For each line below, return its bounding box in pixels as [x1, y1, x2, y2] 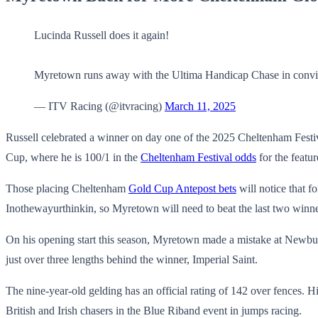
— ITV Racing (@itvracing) [34, 99, 165, 112]
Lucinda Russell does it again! [34, 28, 169, 41]
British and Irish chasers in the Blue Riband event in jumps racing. [6, 304, 302, 317]
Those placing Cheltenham [6, 182, 128, 194]
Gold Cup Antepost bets [128, 182, 236, 194]
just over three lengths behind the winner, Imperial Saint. [6, 253, 258, 265]
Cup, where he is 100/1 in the [6, 150, 141, 163]
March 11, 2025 [165, 99, 236, 112]
